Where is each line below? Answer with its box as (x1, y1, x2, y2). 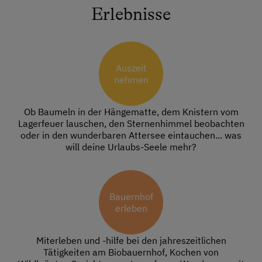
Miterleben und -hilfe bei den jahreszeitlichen (36, 235, 226, 247)
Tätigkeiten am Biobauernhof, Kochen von (43, 246, 219, 258)
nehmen (113, 74, 149, 86)
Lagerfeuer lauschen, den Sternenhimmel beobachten (18, 118, 244, 130)
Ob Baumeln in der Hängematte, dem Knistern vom (23, 106, 239, 118)
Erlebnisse (91, 4, 171, 25)
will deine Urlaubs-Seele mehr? (65, 141, 196, 153)
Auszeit (115, 62, 147, 74)
